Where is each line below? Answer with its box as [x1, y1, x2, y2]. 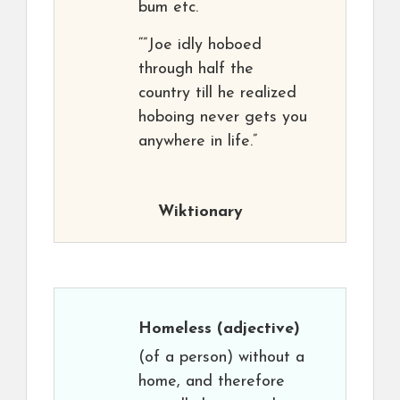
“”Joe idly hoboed [138, 37, 262, 54]
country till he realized [138, 85, 296, 102]
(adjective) [212, 321, 300, 337]
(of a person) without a [138, 349, 304, 366]
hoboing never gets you [138, 109, 307, 126]
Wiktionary [157, 204, 243, 221]
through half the [138, 61, 254, 78]
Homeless [138, 321, 212, 337]
